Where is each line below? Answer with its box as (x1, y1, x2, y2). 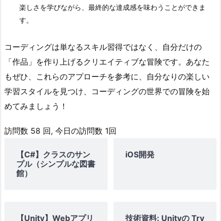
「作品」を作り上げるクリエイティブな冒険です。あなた (4, 56, 210, 67)
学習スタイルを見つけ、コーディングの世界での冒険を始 (4, 86, 210, 96)
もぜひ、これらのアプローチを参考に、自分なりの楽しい (4, 71, 210, 81)
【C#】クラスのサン (16, 149, 90, 160)
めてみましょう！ (4, 101, 68, 111)
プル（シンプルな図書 (16, 159, 95, 169)
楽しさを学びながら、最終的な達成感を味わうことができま (19, 2, 206, 11)
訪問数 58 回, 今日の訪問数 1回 (4, 126, 116, 136)
